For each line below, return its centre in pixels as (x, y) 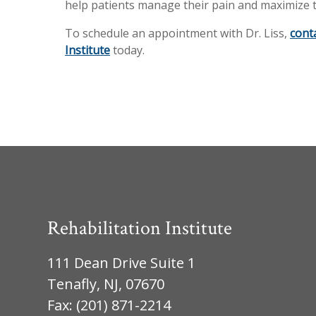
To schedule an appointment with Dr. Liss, (177, 34)
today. (127, 50)
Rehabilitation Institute (140, 229)
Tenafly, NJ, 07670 (106, 284)
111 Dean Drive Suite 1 (122, 263)
